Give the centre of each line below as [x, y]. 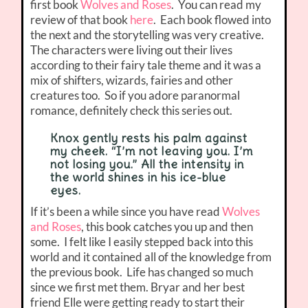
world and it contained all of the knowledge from [151, 256]
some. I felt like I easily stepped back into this [142, 241]
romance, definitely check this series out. [132, 110]
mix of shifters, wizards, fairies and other [132, 80]
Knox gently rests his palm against [148, 138]
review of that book [80, 19]
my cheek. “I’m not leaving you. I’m [151, 151]
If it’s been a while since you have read [126, 211]
